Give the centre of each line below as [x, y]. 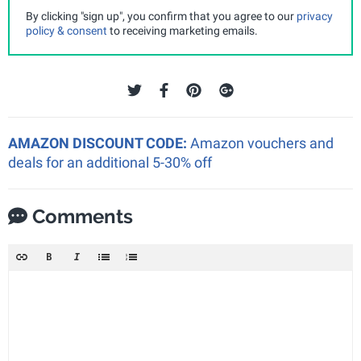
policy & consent [66, 31]
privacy [315, 16]
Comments [80, 216]
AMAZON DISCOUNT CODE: [99, 143]
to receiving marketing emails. [183, 31]
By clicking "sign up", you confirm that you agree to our [161, 16]
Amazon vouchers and [262, 143]
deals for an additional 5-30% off [110, 162]
